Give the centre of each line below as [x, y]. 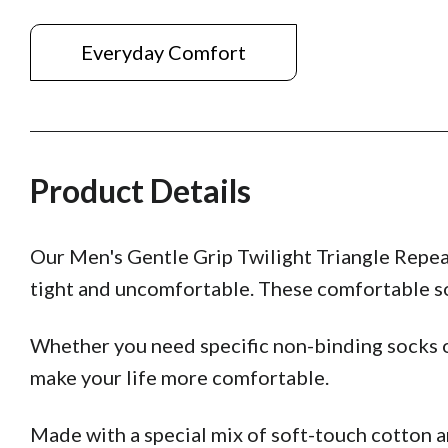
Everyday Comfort [163, 52]
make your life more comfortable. [179, 377]
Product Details [140, 191]
